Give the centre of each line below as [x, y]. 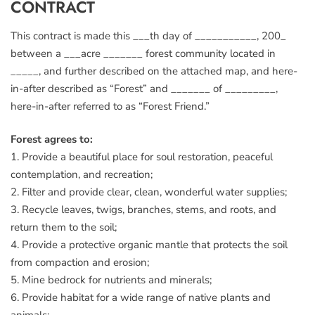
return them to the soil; [64, 227]
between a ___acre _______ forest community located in [143, 53]
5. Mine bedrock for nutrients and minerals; [111, 280]
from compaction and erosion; [80, 262]
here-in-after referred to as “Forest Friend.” [110, 106]
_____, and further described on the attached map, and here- [154, 71]
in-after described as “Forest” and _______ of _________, [144, 88]
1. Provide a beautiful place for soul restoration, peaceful [142, 157]
